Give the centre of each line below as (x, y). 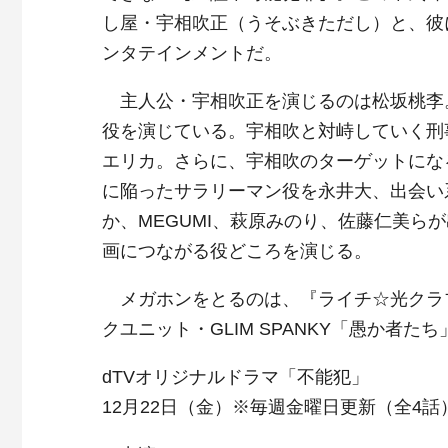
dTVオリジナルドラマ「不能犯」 (235, 377)
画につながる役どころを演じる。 (237, 251)
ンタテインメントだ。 (192, 53)
